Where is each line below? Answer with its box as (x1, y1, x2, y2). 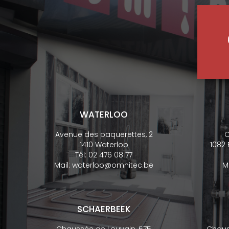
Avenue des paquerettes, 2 (55, 129, 153, 140)
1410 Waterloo (79, 140, 128, 150)
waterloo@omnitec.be (72, 160, 154, 170)
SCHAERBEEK (77, 203, 131, 215)
